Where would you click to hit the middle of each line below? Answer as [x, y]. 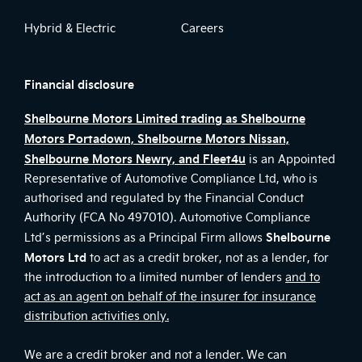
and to [303, 276]
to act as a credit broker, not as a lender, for [208, 257]
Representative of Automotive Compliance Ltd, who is [171, 178]
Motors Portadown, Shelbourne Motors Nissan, [157, 138]
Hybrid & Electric [70, 27]
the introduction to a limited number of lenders [155, 276]
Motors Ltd [55, 257]
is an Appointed [290, 158]
